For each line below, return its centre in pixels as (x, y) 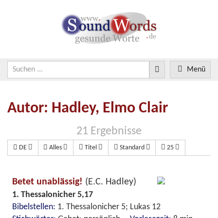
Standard (132, 147)
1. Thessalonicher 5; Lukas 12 (113, 207)
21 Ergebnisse (109, 132)
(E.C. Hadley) (111, 182)
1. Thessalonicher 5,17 (53, 195)
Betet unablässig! (49, 182)
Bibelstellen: (35, 207)
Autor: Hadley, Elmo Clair (88, 108)
